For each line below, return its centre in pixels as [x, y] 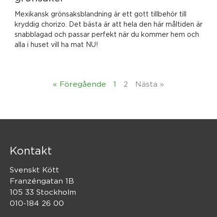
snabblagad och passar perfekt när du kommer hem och [107, 34]
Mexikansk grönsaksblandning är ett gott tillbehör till [101, 14]
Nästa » [150, 84]
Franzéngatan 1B [42, 181]
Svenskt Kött [34, 170]
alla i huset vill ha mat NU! [57, 44]
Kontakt [31, 150]
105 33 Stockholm [43, 192]
